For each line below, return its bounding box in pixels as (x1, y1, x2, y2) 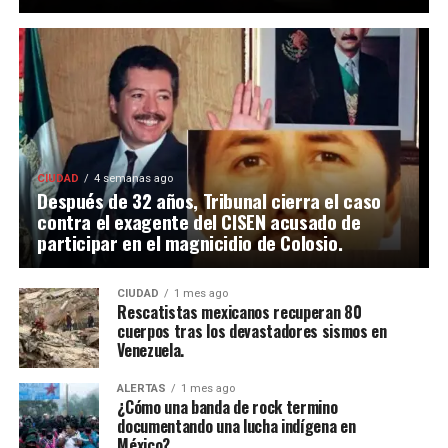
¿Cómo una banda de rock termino (117, 395, 338, 420)
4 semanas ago (94, 172, 174, 186)
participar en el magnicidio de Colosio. (37, 228, 343, 258)
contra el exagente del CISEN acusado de (37, 207, 361, 237)
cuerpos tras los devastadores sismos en (117, 319, 387, 344)
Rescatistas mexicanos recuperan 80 (117, 300, 362, 325)
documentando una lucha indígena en (117, 414, 356, 439)
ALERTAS (117, 382, 167, 396)
